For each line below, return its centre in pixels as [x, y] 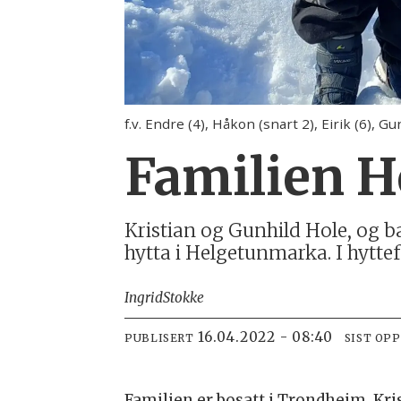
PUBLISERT [159, 338]
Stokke [184, 298]
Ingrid [144, 298]
